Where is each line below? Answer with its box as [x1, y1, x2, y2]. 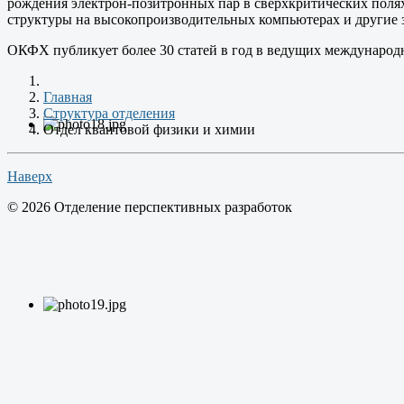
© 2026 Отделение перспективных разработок [7, 198, 292, 215]
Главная [43, 88, 92, 105]
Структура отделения [43, 105, 175, 121]
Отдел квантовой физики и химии [43, 121, 255, 137]
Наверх [7, 168, 52, 184]
